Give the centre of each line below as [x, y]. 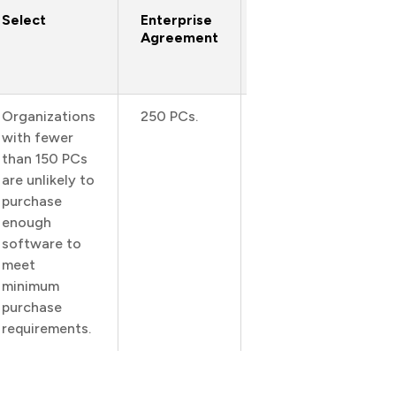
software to [42, 244]
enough [27, 222]
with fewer [38, 137]
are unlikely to [48, 180]
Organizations [49, 116]
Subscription [306, 38]
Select [24, 20]
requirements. [46, 328]
